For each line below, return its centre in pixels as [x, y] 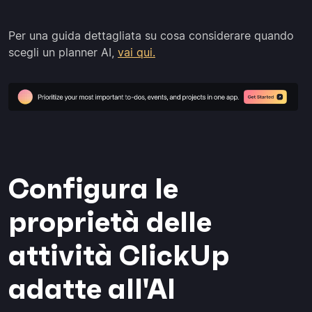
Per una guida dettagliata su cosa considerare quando [151, 36]
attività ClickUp [119, 256]
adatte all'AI [92, 289]
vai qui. [136, 52]
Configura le [93, 189]
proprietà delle [110, 223]
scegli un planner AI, [63, 52]
